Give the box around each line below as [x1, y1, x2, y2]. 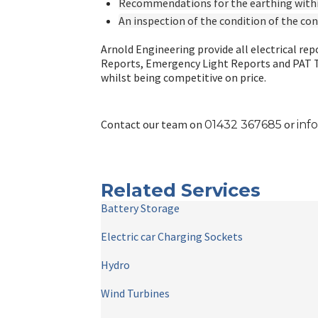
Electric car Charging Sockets [101, 229, 243, 243]
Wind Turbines [101, 286, 170, 300]
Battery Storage [101, 201, 180, 215]
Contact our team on [101, 117, 204, 131]
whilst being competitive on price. [101, 70, 266, 84]
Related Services [101, 179, 261, 201]
